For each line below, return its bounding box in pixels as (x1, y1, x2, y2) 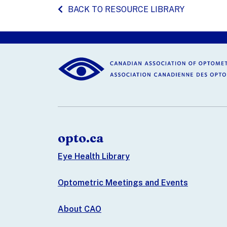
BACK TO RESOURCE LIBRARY (68, 4, 184, 14)
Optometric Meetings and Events (58, 177, 188, 187)
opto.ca (58, 130, 104, 145)
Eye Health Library (58, 151, 130, 161)
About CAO (58, 204, 101, 214)
